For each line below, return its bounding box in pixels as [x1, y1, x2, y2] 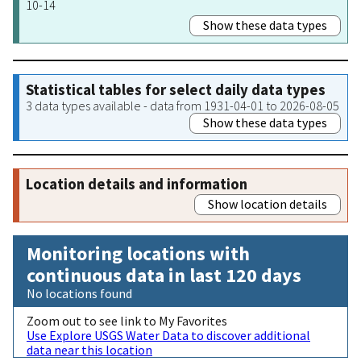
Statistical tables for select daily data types [26, 80, 326, 99]
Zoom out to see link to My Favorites [27, 312, 227, 329]
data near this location [27, 341, 152, 358]
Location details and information [26, 174, 247, 193]
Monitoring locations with [27, 240, 250, 266]
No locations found [27, 284, 132, 301]
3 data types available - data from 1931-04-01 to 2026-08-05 [26, 97, 339, 114]
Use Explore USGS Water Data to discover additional [27, 326, 310, 343]
